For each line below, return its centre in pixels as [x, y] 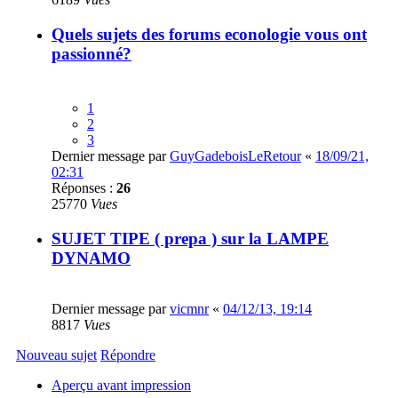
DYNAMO [91, 259]
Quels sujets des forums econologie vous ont [209, 34]
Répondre [128, 354]
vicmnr [189, 308]
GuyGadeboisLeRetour [235, 156]
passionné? [92, 53]
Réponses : [84, 188]
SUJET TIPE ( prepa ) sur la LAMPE [190, 239]
